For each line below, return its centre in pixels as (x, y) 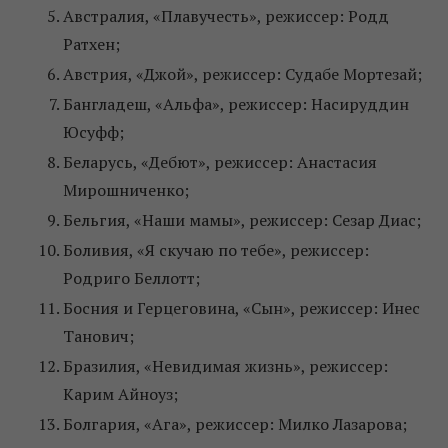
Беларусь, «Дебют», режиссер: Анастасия (220, 162)
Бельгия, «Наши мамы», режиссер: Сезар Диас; (242, 220)
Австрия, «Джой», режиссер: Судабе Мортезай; (242, 74)
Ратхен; (91, 44)
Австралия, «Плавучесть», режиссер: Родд (226, 16)
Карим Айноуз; (120, 394)
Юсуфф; (93, 132)
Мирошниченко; (126, 190)
